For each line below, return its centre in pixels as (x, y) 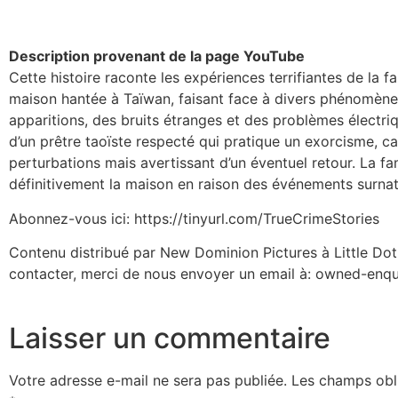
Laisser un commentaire (170, 338)
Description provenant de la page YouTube (157, 56)
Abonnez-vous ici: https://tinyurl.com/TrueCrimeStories (194, 218)
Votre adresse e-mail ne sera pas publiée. (148, 381)
